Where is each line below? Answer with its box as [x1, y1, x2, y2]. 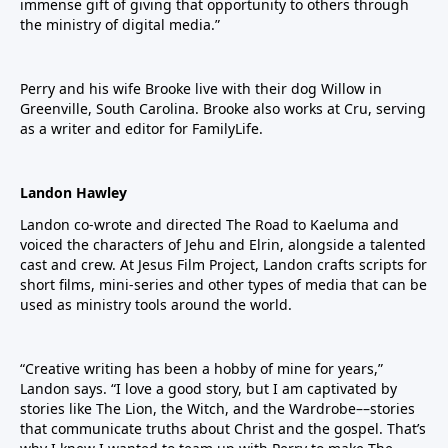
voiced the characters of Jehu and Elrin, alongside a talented [20, 235, 426, 254]
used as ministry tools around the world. [20, 295, 292, 314]
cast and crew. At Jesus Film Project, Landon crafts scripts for [20, 255, 427, 274]
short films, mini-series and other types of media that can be [20, 275, 427, 294]
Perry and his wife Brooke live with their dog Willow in [20, 79, 382, 98]
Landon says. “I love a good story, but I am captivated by [20, 379, 397, 398]
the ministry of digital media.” [20, 15, 220, 34]
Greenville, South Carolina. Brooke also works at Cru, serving [20, 99, 426, 118]
